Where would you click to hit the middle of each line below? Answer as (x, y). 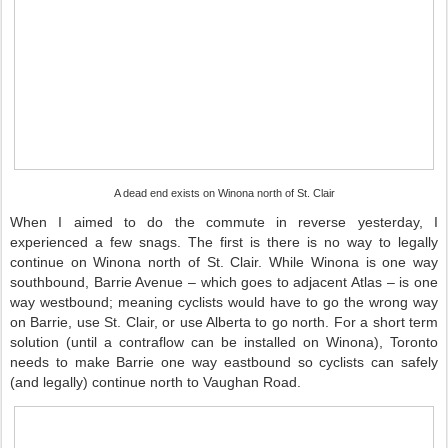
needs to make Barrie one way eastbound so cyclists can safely (224, 362)
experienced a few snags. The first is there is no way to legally (224, 242)
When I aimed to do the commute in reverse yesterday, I (224, 222)
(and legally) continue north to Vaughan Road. (155, 382)
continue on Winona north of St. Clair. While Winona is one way (224, 262)
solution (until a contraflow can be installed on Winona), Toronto (224, 342)
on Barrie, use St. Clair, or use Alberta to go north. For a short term (224, 322)
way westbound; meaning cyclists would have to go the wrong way (224, 302)
